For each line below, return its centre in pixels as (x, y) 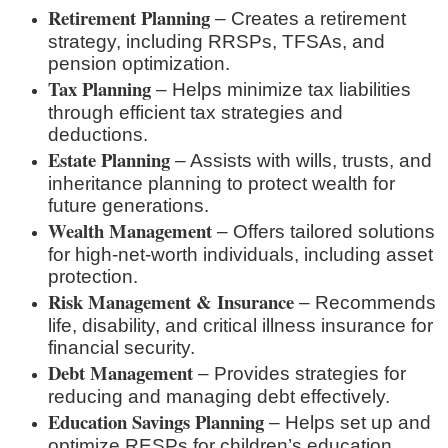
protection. (93, 276)
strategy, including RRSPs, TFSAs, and (216, 41)
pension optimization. (139, 63)
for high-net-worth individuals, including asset (240, 254)
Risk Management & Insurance (171, 301)
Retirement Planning (129, 17)
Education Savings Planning (156, 421)
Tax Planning (99, 88)
